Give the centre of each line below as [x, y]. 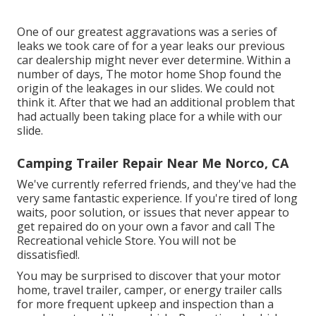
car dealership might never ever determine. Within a [154, 60]
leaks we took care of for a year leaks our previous [151, 45]
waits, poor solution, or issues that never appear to [153, 212]
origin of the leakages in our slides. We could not [146, 88]
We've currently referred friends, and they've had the [157, 184]
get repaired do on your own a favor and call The [146, 226]
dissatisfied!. [48, 254]
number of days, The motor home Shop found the [149, 74]
